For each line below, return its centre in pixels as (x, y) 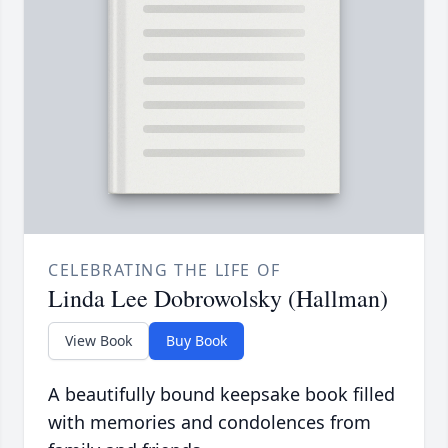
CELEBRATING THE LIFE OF (164, 270)
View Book (98, 341)
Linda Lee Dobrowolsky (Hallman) (218, 298)
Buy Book (196, 341)
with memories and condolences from (209, 422)
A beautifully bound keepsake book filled (221, 394)
